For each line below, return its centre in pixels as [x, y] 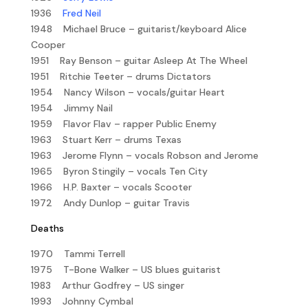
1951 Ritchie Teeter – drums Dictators [121, 76]
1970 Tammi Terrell [78, 253]
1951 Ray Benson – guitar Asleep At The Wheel [139, 60]
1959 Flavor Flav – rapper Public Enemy [123, 123]
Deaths [47, 228]
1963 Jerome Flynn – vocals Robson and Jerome [144, 155]
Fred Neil [81, 13]
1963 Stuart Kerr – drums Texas [106, 139]
